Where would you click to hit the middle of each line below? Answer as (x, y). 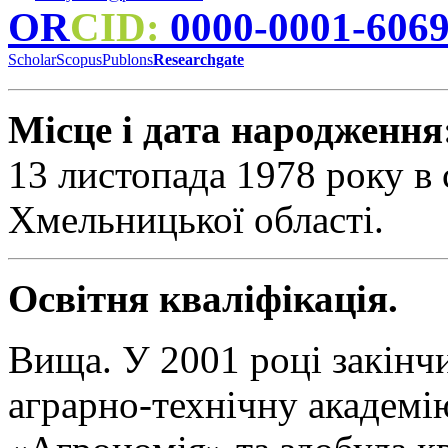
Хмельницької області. (196, 220)
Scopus (79, 60)
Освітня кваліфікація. (203, 299)
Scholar (32, 60)
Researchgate (198, 60)
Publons (127, 60)
